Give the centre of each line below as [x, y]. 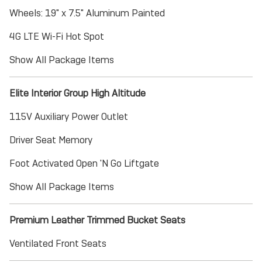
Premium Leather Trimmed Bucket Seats [97, 220]
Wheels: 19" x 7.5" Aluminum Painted [87, 13]
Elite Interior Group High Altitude [77, 93]
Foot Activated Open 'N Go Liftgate [84, 163]
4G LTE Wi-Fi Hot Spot [57, 37]
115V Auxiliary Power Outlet [69, 117]
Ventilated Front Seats [58, 244]
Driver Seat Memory [51, 140]
